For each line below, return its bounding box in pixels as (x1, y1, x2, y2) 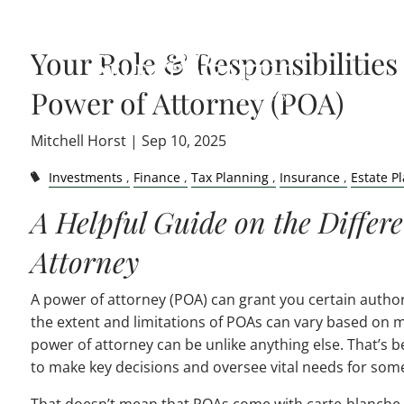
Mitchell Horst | (31, 131, 142, 151)
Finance (133, 169, 180, 186)
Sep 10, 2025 (142, 131, 227, 151)
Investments (48, 169, 123, 186)
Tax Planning (190, 169, 269, 186)
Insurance (279, 169, 340, 186)
